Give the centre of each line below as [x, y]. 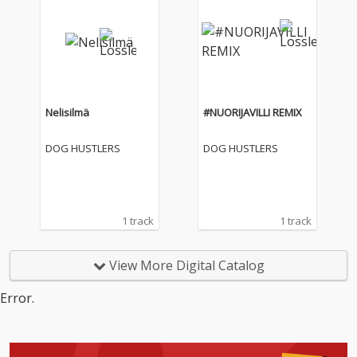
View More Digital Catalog [185, 266]
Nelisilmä [67, 113]
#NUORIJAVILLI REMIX [253, 113]
